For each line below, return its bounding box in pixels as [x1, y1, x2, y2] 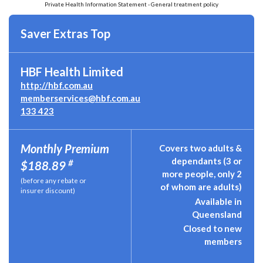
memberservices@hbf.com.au [21, 93, 140, 103]
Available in [195, 195, 242, 207]
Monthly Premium [21, 141, 109, 156]
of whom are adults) [160, 181, 242, 192]
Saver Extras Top [21, 26, 110, 41]
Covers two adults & [159, 143, 242, 153]
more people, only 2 [162, 168, 242, 179]
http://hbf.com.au [21, 80, 93, 90]
